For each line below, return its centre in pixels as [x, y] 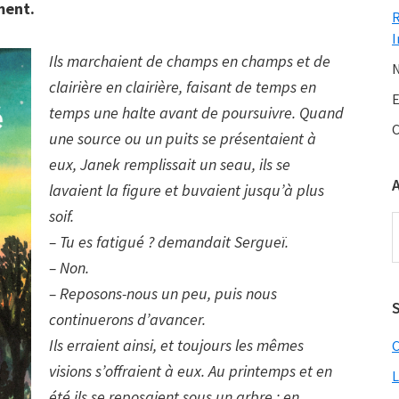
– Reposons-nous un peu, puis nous [163, 293]
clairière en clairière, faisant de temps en [183, 87]
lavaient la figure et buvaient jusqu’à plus [187, 190]
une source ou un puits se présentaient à [183, 138]
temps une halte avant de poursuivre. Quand [196, 113]
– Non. [69, 268]
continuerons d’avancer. [127, 319]
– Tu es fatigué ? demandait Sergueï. [169, 242]
